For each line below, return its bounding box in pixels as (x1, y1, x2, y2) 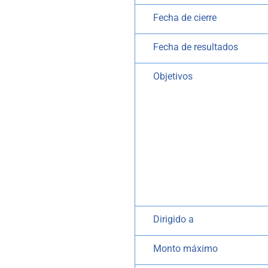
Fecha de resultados (153, 41, 239, 53)
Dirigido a (153, 213, 194, 225)
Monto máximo (153, 243, 218, 255)
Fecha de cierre (153, 11, 217, 23)
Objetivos (153, 71, 193, 83)
